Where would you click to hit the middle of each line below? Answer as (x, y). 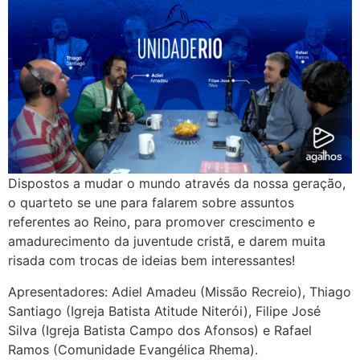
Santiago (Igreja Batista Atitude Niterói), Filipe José (164, 311)
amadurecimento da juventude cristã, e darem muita (167, 241)
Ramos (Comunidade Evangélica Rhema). (133, 349)
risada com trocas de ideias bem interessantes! (151, 261)
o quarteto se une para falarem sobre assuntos (151, 203)
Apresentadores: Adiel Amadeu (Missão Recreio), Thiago (180, 291)
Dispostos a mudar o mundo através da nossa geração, (177, 184)
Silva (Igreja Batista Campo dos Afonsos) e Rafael (160, 330)
